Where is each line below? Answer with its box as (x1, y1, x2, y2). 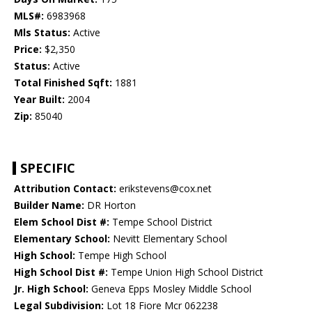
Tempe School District (109, 215, 212, 229)
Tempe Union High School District (108, 265, 263, 279)
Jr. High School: (14, 282, 88, 296)
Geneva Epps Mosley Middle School (88, 282, 251, 296)
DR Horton (84, 198, 136, 212)
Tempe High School (75, 249, 166, 263)
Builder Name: (14, 198, 84, 212)
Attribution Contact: (14, 182, 116, 196)
